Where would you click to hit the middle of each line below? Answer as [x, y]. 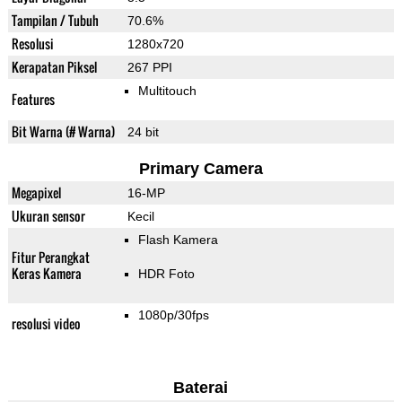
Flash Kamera [178, 240]
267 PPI [149, 68]
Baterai [201, 388]
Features [33, 100]
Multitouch [167, 91]
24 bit [143, 132]
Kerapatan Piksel [54, 67]
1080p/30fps [173, 315]
